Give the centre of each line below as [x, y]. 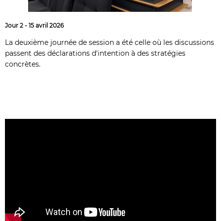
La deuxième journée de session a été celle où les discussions [109, 43]
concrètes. [22, 64]
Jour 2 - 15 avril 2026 [34, 26]
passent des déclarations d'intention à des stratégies [95, 54]
